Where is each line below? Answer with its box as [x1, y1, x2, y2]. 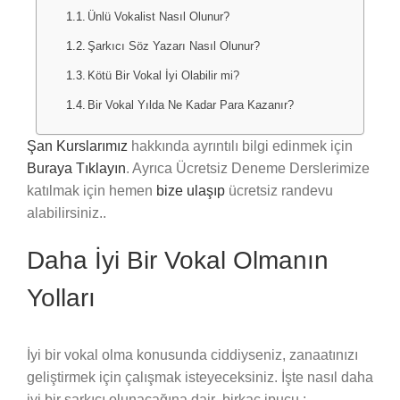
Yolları [27, 283, 96, 312]
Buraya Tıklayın [27, 160, 126, 176]
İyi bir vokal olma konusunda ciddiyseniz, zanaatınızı [27, 347, 358, 363]
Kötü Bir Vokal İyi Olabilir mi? [87, 68, 240, 82]
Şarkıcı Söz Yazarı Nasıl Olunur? [87, 38, 261, 53]
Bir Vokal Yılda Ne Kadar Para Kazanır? [87, 97, 295, 112]
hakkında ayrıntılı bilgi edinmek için [128, 137, 353, 154]
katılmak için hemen [27, 182, 156, 198]
